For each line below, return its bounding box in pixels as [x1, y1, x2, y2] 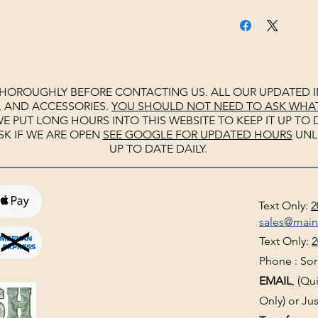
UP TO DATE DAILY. [109, 142, 207, 155]
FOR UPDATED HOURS [172, 128, 292, 141]
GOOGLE [124, 128, 172, 141]
